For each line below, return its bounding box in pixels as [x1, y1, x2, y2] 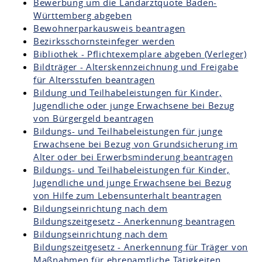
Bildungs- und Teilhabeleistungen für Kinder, [33, 164, 230, 175]
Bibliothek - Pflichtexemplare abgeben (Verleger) [33, 48, 247, 60]
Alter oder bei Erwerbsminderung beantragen [33, 151, 233, 163]
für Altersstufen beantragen [33, 74, 155, 85]
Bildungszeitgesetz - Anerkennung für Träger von [33, 241, 248, 253]
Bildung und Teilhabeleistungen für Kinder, [33, 87, 222, 98]
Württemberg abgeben [33, 9, 132, 21]
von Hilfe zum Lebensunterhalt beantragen [33, 189, 222, 201]
